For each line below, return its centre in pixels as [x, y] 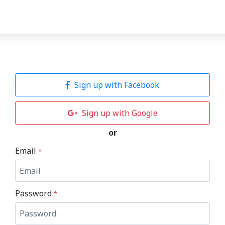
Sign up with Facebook [116, 85]
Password [34, 193]
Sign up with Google [120, 113]
